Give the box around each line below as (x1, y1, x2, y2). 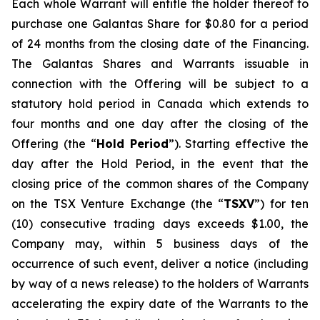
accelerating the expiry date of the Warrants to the (11, 296, 309, 311)
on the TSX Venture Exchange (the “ (11, 196, 224, 211)
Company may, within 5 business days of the (11, 236, 309, 251)
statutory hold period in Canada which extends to (11, 96, 309, 111)
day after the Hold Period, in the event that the (11, 156, 309, 171)
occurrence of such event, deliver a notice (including (11, 256, 309, 271)
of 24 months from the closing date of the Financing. (11, 36, 309, 51)
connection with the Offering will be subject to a (11, 76, 309, 91)
